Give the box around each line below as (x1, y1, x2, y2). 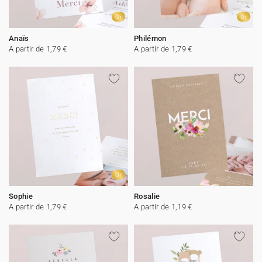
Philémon (134, 34, 167, 43)
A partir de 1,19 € (134, 202, 192, 211)
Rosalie (134, 192, 160, 201)
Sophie (9, 192, 33, 201)
